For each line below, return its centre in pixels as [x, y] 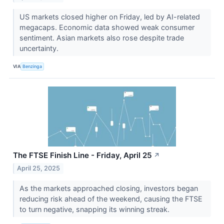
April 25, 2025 [39, 168]
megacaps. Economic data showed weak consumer [107, 27]
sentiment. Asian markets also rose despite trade [101, 38]
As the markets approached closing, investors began [108, 188]
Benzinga [32, 66]
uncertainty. [40, 48]
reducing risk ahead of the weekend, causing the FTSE [111, 199]
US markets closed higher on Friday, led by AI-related [109, 17]
